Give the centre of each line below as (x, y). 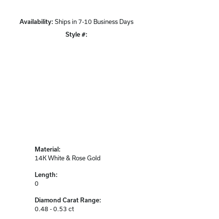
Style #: (76, 34)
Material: (48, 149)
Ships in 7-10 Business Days (94, 21)
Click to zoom (125, 38)
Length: (46, 175)
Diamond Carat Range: (68, 200)
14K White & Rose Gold (68, 158)
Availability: (36, 21)
